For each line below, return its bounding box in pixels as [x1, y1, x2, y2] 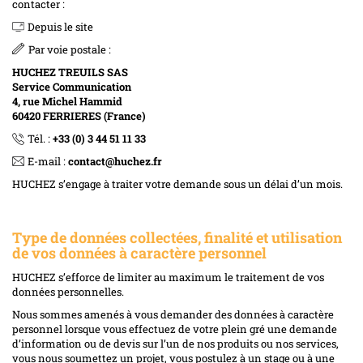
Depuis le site [28, 19, 93, 34]
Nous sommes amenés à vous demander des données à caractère [12, 306, 334, 322]
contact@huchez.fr [68, 153, 162, 169]
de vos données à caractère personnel [12, 242, 267, 263]
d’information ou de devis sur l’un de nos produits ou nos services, [12, 335, 339, 351]
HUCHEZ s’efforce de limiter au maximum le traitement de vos [12, 269, 324, 284]
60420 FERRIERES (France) [12, 108, 146, 123]
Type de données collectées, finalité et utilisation [12, 227, 342, 247]
